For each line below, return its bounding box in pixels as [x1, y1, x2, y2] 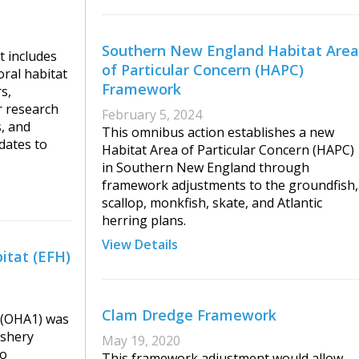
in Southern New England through [102, 159, 309, 177]
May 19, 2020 [102, 332, 180, 350]
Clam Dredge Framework [102, 305, 276, 325]
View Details [102, 236, 178, 254]
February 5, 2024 [102, 106, 202, 124]
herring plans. [102, 212, 186, 230]
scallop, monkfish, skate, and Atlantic [102, 194, 322, 212]
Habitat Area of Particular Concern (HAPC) [102, 141, 354, 159]
